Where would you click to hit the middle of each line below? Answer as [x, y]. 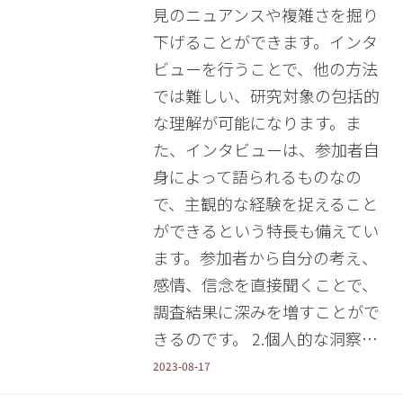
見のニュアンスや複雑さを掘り [265, 14]
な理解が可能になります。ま [257, 122]
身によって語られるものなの [257, 176]
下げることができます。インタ [265, 41]
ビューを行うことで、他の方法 [265, 68]
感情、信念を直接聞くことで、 [265, 284]
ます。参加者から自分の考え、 [265, 257]
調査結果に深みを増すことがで [266, 311]
